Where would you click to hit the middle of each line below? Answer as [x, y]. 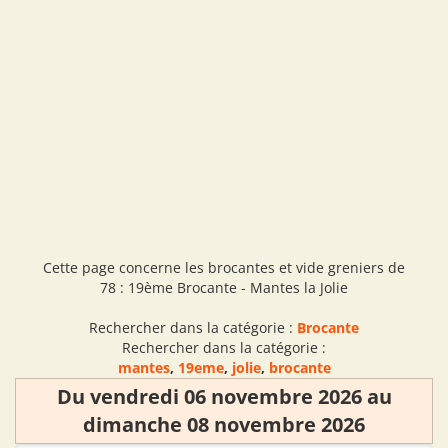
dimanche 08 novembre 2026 [224, 424]
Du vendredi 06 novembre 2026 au [224, 396]
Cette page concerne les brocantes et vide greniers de [224, 267]
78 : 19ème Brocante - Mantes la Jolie [224, 287]
